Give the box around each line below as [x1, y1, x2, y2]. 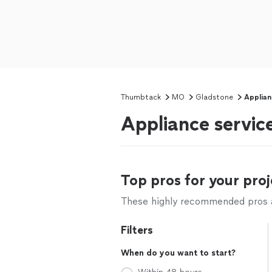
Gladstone [195, 93, 233, 101]
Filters [121, 223, 153, 237]
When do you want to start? [121, 248, 236, 258]
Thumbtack [121, 93, 161, 101]
